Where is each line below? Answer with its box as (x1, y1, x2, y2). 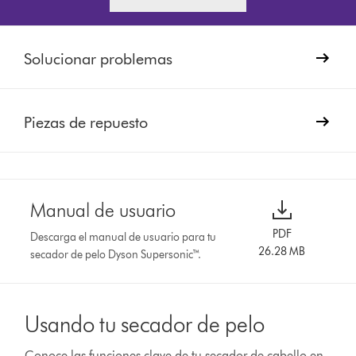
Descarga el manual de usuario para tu (30, 230, 217, 244)
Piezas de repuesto (24, 112, 149, 132)
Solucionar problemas (24, 48, 173, 68)
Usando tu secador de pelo (25, 310, 265, 338)
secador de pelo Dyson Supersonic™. (30, 247, 202, 261)
